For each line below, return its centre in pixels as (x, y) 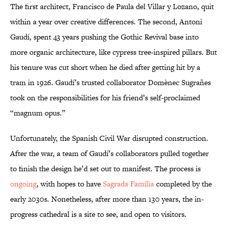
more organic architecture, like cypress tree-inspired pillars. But (113, 52)
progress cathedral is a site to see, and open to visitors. (98, 214)
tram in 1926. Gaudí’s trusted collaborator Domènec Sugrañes (110, 83)
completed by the (183, 184)
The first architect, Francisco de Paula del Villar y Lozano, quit (112, 7)
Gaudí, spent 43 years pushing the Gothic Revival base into (104, 37)
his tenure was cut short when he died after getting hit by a (105, 67)
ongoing (23, 184)
